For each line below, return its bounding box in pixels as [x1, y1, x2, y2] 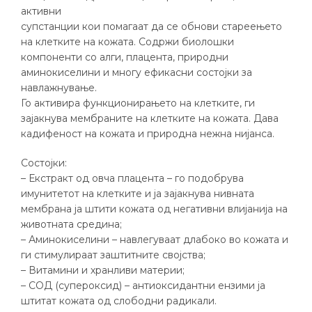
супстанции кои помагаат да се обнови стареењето [21, 20, 282, 33]
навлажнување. [21, 81, 97, 94]
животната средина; [21, 218, 122, 231]
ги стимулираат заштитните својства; [21, 249, 205, 261]
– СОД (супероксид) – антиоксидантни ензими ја [21, 279, 265, 292]
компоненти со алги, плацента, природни [21, 51, 228, 63]
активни [21, 5, 61, 17]
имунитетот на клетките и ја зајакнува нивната [21, 187, 254, 200]
